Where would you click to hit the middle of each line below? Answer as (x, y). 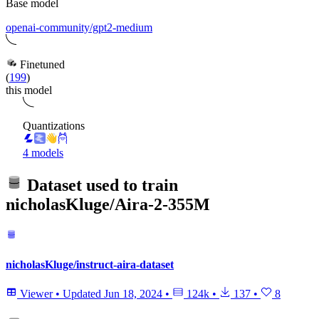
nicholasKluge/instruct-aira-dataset (90, 264)
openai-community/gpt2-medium (79, 28)
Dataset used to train (100, 185)
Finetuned (41, 65)
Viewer (36, 293)
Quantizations (54, 126)
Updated (83, 293)
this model (29, 90)
